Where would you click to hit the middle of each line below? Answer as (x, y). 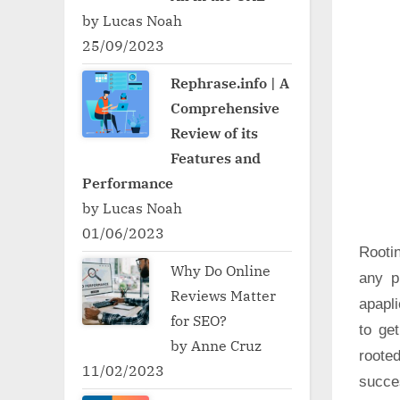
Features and (216, 157)
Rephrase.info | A (230, 82)
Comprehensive (225, 107)
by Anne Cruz (217, 345)
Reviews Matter (224, 295)
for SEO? (199, 320)
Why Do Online (221, 270)
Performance (128, 182)
